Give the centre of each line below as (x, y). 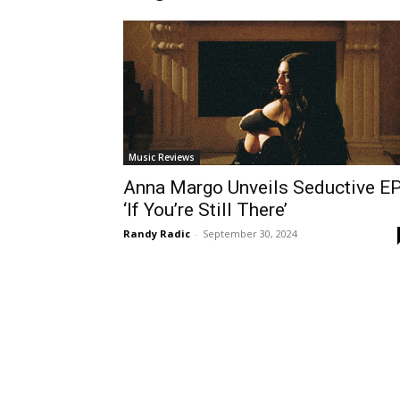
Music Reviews (162, 157)
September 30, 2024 (250, 233)
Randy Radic (157, 233)
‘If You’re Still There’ (205, 210)
